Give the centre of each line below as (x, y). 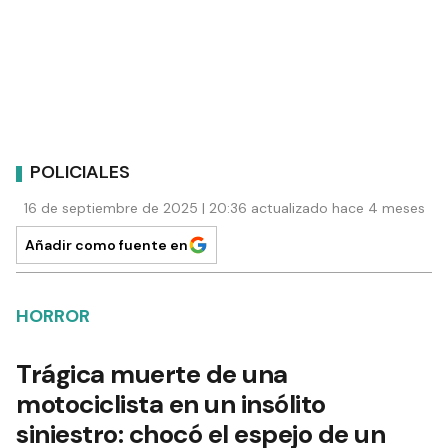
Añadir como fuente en (106, 244)
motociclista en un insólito (171, 403)
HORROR (53, 315)
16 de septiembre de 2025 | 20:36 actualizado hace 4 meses (224, 207)
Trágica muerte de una (152, 373)
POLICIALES (80, 172)
